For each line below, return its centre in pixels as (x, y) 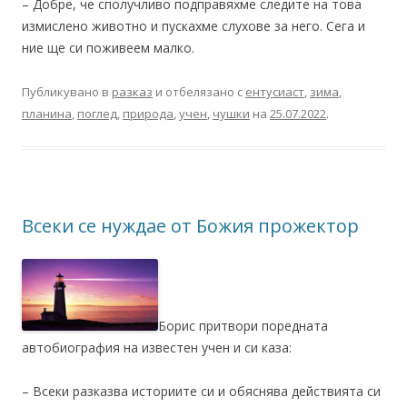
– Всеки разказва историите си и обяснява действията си (201, 391)
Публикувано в (67, 91)
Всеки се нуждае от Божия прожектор (190, 225)
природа (148, 113)
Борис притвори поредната (243, 325)
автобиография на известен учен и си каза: (157, 347)
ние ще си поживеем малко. (108, 47)
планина (47, 113)
